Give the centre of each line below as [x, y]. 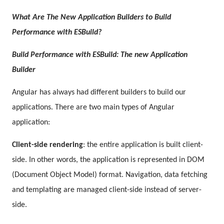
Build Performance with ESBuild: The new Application [100, 55]
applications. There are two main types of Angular [93, 107]
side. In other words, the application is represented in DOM [108, 160]
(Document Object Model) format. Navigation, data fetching [110, 175]
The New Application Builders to [100, 17]
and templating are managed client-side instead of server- [107, 190]
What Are [29, 17]
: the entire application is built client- [143, 145]
